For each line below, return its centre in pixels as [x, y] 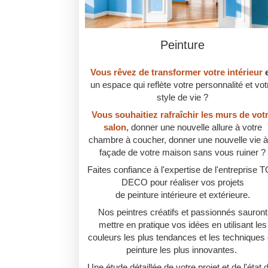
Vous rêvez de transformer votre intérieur [176, 72]
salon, [117, 127]
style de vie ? [183, 98]
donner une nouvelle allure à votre [196, 127]
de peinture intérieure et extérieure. [182, 195]
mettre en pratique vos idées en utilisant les [182, 225]
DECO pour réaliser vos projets [182, 182]
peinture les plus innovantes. [182, 250]
